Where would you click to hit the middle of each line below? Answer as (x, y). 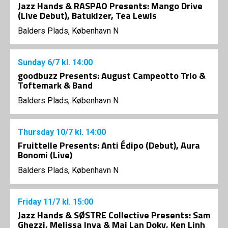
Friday (31, 202)
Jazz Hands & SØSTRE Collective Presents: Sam (114, 215)
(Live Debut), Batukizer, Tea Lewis (87, 16)
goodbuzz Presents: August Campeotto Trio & (112, 76)
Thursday (37, 132)
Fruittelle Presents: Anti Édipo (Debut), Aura (109, 146)
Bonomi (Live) (45, 155)
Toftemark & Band (55, 85)
